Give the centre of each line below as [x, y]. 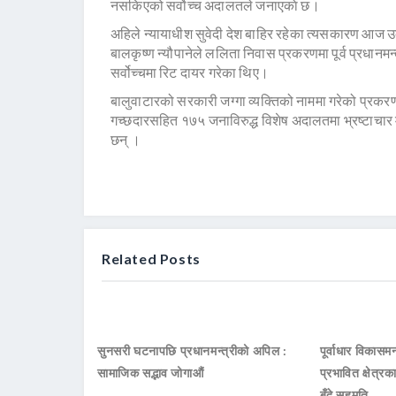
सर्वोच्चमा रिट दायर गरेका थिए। [190, 72]
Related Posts [151, 259]
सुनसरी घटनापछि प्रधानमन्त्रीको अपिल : [192, 351]
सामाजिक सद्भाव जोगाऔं [151, 373]
